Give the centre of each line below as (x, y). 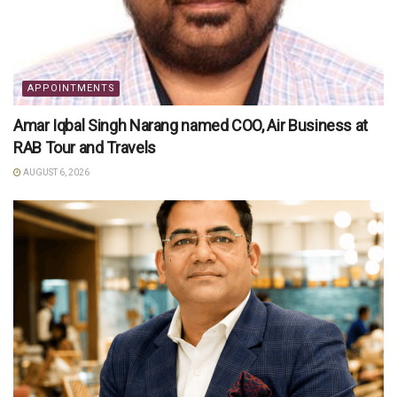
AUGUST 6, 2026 (55, 172)
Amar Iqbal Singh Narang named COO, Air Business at (191, 125)
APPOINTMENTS (71, 88)
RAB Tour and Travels (85, 147)
